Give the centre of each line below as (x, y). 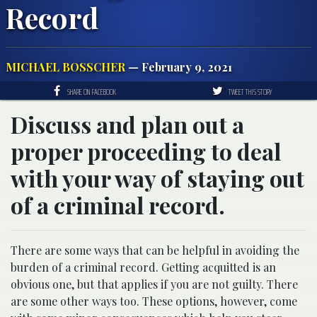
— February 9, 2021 (179, 67)
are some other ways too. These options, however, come (154, 301)
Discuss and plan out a (127, 124)
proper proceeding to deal (146, 151)
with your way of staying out (157, 178)
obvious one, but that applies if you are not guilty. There (154, 284)
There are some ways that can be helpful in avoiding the (155, 250)
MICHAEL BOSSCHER (65, 67)
